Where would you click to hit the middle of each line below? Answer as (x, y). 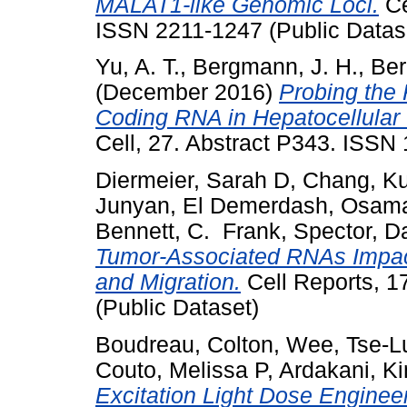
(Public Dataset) (177, 308)
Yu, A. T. (138, 67)
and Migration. (168, 283)
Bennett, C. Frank (188, 232)
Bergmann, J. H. (275, 67)
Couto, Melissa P (181, 370)
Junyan (133, 206)
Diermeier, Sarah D (193, 181)
